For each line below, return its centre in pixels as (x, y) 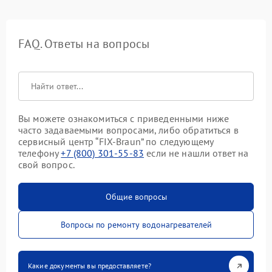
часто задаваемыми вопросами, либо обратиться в (128, 130)
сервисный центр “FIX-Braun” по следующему (116, 141)
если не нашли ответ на (196, 153)
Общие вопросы (136, 197)
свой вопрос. (46, 165)
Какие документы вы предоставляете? (90, 266)
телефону (40, 153)
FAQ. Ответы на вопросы (84, 44)
